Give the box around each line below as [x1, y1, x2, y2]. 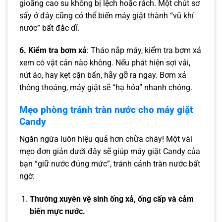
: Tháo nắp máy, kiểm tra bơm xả [87, 46, 201, 55]
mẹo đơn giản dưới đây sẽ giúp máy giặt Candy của [19, 146, 200, 156]
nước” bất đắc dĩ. [19, 23, 79, 33]
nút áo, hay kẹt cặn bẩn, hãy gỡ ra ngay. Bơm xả [19, 70, 186, 80]
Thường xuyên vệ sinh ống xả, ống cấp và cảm [29, 194, 194, 204]
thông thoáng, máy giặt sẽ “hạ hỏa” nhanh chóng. [19, 83, 192, 93]
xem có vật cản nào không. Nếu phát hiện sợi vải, [19, 58, 190, 68]
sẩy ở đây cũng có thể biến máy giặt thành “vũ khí [19, 10, 194, 20]
